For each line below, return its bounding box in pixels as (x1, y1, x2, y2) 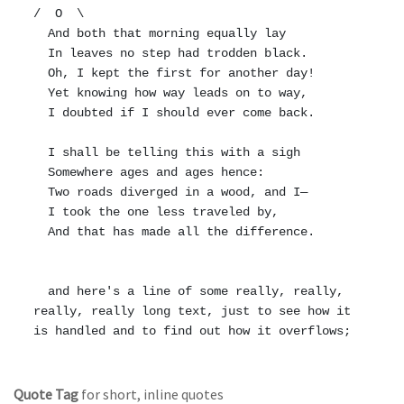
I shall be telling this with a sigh (33, 145, 49, 161)
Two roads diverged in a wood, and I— (33, 185, 49, 200)
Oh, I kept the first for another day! (33, 66, 49, 81)
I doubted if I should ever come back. (33, 106, 49, 121)
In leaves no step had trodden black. (33, 46, 49, 61)
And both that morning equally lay (33, 26, 49, 41)
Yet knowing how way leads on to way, (33, 86, 49, 101)
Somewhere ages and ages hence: (33, 165, 49, 180)
